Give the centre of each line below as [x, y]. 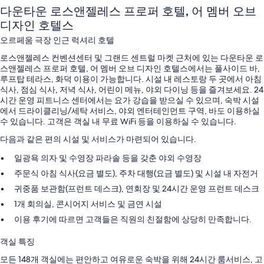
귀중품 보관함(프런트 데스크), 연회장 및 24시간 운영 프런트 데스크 [137, 188]
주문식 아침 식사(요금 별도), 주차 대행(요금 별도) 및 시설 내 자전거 [136, 173]
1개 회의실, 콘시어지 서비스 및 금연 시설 [88, 204]
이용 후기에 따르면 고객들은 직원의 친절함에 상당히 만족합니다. [133, 219]
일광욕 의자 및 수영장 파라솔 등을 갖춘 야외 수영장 [108, 158]
